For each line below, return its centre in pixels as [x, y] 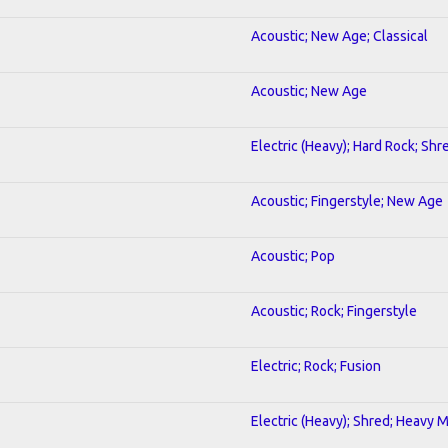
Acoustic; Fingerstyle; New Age [347, 200]
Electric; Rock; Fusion [316, 365]
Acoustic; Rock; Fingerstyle [334, 310]
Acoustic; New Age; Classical [339, 35]
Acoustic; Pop [293, 255]
